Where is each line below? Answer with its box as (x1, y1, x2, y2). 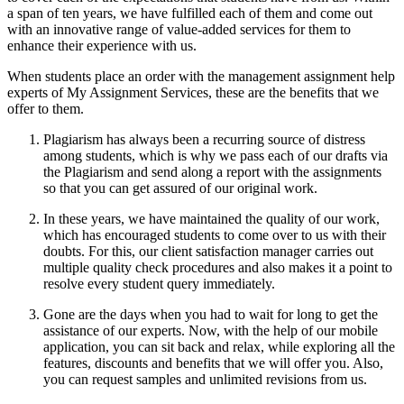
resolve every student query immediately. (43, 275, 279, 291)
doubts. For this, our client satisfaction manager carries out (43, 243, 373, 259)
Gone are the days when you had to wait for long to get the (43, 306, 378, 322)
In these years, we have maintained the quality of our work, (43, 210, 380, 226)
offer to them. (7, 100, 87, 116)
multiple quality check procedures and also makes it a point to (43, 259, 392, 275)
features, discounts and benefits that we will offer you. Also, (43, 354, 383, 371)
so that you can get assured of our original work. (43, 179, 321, 196)
